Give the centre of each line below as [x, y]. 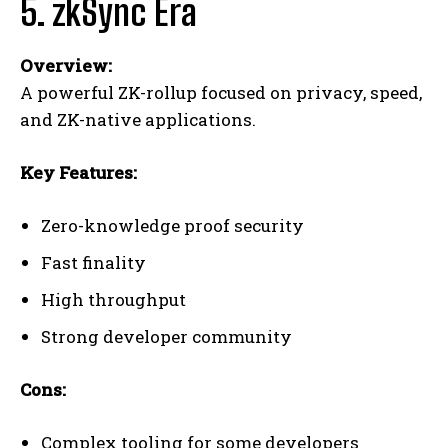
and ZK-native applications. [138, 120]
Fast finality [93, 263]
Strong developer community [166, 337]
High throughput [113, 300]
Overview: [66, 66]
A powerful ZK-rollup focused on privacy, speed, [221, 93]
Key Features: [78, 173]
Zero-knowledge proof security [172, 226]
